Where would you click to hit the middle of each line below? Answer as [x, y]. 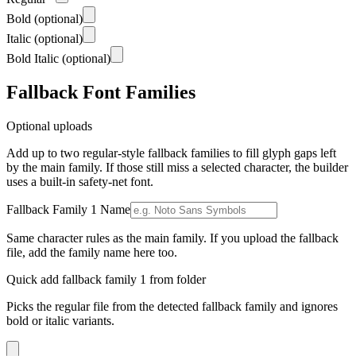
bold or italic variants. [60, 320]
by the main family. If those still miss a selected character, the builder [177, 167]
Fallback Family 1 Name [68, 209]
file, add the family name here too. [92, 252]
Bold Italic [34, 58]
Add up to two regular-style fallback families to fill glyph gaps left [171, 153]
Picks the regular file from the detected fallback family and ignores [172, 306]
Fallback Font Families [101, 92]
